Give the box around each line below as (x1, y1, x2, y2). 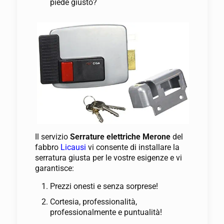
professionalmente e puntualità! (49, 207, 162, 217)
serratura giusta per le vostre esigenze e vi (34, 153, 182, 163)
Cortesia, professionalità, (49, 197, 137, 207)
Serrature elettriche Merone (69, 132, 172, 142)
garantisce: (34, 163, 74, 173)
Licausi (60, 142, 86, 152)
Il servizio (34, 132, 70, 142)
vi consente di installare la (85, 142, 179, 152)
